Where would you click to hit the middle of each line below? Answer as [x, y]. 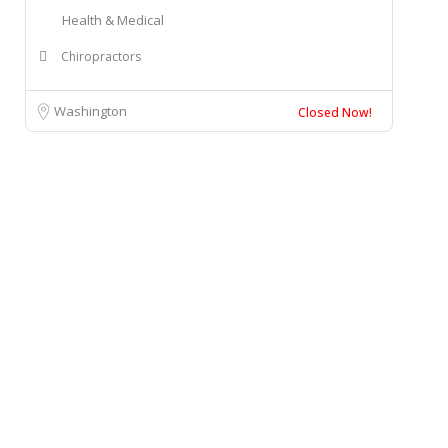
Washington [90, 111]
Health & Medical [113, 20]
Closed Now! [334, 112]
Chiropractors [101, 56]
